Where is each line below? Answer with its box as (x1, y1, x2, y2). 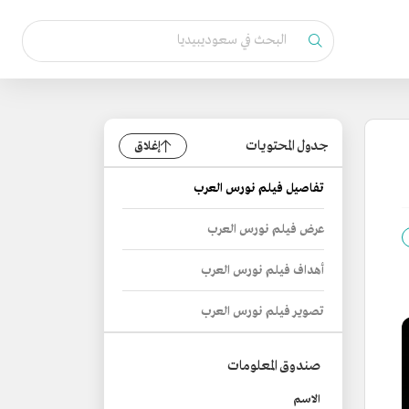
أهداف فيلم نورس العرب (201, 263, 324, 278)
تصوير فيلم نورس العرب (201, 304, 324, 320)
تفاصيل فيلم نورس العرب (194, 181, 324, 196)
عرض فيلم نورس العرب (207, 222, 324, 237)
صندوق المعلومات (227, 357, 320, 375)
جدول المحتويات (246, 137, 328, 155)
